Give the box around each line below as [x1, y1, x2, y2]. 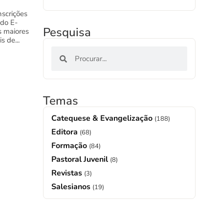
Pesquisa [43, 24, 91, 40]
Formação [51, 140, 89, 151]
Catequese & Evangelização [51, 113, 154, 124]
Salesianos [51, 181, 92, 192]
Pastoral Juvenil [51, 154, 110, 165]
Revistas [51, 168, 84, 178]
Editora [51, 127, 80, 137]
